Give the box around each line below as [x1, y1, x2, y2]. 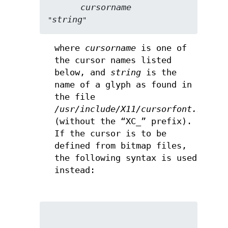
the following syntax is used [54, 153, 197, 163]
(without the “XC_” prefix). [54, 117, 192, 127]
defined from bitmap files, [54, 141, 187, 151]
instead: [54, 165, 95, 176]
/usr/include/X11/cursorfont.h [54, 104, 202, 115]
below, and [54, 68, 110, 78]
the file [54, 92, 95, 102]
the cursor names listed [54, 55, 172, 66]
